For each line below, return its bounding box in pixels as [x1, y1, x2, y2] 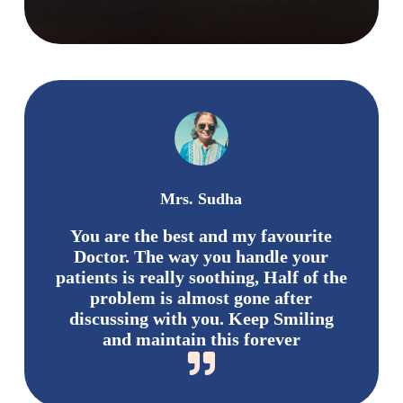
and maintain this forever [102, 328, 300, 349]
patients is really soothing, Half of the [55, 266, 347, 287]
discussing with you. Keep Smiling [68, 308, 334, 328]
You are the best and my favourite [70, 225, 333, 246]
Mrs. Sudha [160, 190, 243, 209]
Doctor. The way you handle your [74, 246, 329, 266]
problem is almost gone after [90, 287, 313, 308]
